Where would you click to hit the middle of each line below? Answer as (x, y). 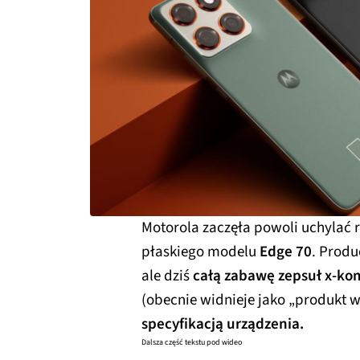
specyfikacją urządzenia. (224, 324)
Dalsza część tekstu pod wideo (192, 342)
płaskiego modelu (200, 252)
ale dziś (167, 276)
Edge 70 (286, 252)
